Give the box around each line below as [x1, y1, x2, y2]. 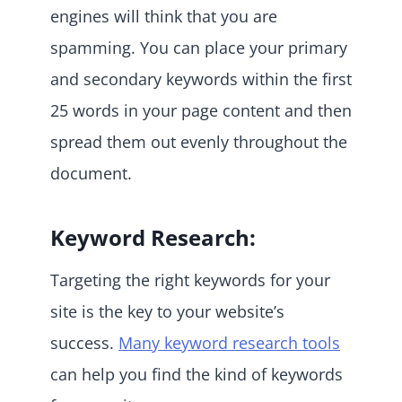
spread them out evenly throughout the [50, 130, 347, 153]
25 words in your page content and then [50, 99, 352, 121]
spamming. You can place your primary [50, 36, 347, 58]
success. [50, 331, 118, 354]
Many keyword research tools [118, 331, 340, 354]
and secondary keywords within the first [50, 67, 352, 90]
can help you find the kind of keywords [50, 363, 343, 385]
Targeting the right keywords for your [50, 268, 330, 291]
